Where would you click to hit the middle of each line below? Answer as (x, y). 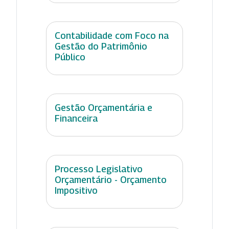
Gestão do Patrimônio (101, 46)
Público (70, 57)
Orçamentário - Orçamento (111, 179)
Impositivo (76, 190)
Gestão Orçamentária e (104, 107)
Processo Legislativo (99, 169)
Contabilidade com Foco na (112, 35)
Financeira (76, 118)
